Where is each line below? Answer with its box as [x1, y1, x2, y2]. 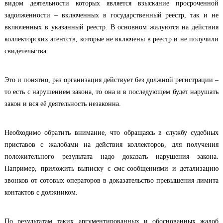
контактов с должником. [4, 189, 78, 196]
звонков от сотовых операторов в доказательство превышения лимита [4, 177, 219, 184]
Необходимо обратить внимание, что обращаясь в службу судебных [4, 129, 219, 136]
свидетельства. [4, 47, 48, 55]
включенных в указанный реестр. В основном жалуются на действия [4, 23, 219, 31]
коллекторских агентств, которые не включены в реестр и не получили [4, 35, 219, 43]
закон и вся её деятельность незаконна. [4, 100, 121, 108]
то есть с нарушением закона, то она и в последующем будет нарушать [4, 88, 219, 96]
